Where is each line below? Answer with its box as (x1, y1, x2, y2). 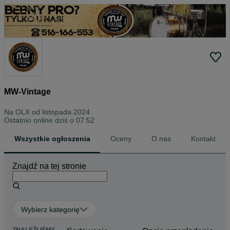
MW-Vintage (4, 87, 51, 97)
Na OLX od (4, 107, 42, 116)
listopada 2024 (42, 107, 90, 116)
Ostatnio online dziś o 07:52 (4, 116, 94, 124)
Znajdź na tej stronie (12, 161, 86, 170)
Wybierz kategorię (21, 205, 80, 214)
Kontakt (191, 134, 216, 143)
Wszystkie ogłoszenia (14, 134, 90, 143)
